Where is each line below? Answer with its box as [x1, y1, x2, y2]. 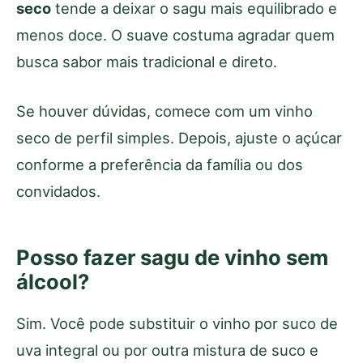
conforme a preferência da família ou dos [16, 155, 303, 173]
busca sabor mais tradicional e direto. [16, 52, 277, 70]
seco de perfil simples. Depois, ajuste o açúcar [16, 128, 342, 147]
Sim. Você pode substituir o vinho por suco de [16, 314, 338, 332]
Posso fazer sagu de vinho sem [16, 244, 328, 270]
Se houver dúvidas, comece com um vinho [16, 101, 313, 120]
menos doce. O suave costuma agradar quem [16, 25, 335, 44]
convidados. [16, 181, 100, 200]
